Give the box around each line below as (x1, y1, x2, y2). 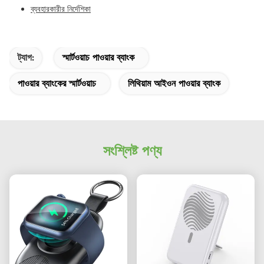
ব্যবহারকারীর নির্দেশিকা (31, 4, 91, 14)
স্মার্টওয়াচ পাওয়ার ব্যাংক (62, 52, 134, 63)
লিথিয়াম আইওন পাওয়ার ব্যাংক (128, 78, 220, 89)
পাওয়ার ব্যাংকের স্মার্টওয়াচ (18, 78, 96, 89)
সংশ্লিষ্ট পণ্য (103, 142, 161, 159)
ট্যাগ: (18, 52, 34, 63)
